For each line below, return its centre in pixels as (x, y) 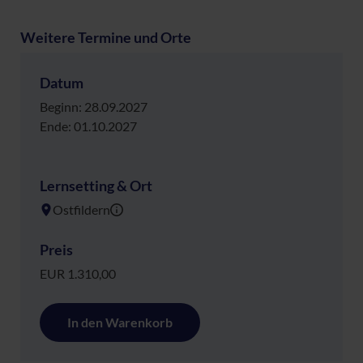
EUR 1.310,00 (78, 273)
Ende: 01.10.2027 (88, 126)
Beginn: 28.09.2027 (94, 106)
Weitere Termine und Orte (106, 37)
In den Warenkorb (120, 322)
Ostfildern (81, 209)
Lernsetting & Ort (96, 185)
